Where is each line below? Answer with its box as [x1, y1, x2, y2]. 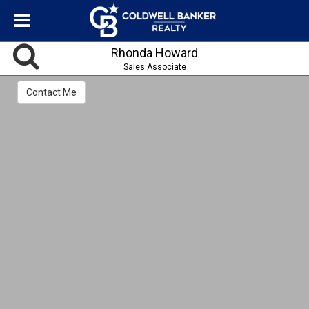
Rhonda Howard [111, 46, 198, 60]
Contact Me [26, 87, 77, 99]
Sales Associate [123, 62, 186, 72]
